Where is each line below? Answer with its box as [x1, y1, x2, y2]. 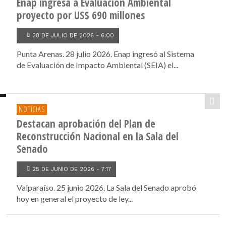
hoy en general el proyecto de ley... [17, 194, 133, 203]
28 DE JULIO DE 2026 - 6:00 [32, 32, 115, 39]
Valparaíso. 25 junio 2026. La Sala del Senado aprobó [17, 183, 197, 192]
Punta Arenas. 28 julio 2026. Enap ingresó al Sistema [17, 49, 195, 59]
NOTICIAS [19, 104, 45, 114]
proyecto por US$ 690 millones [17, 8, 145, 22]
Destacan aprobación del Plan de [17, 117, 156, 131]
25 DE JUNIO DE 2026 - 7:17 [32, 166, 111, 173]
